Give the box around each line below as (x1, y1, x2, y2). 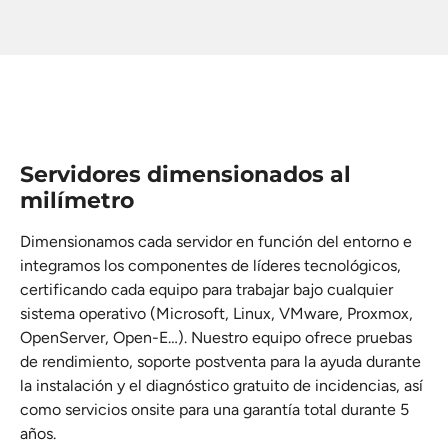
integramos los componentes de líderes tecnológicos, (20, 256, 401, 276)
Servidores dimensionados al (20, 161, 351, 189)
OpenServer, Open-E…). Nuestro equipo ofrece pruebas (20, 328, 412, 348)
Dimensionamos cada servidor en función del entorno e (20, 232, 412, 252)
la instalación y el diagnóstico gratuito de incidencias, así (20, 376, 423, 396)
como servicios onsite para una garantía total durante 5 (20, 400, 409, 420)
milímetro (20, 187, 134, 215)
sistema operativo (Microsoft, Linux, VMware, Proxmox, (20, 304, 413, 324)
